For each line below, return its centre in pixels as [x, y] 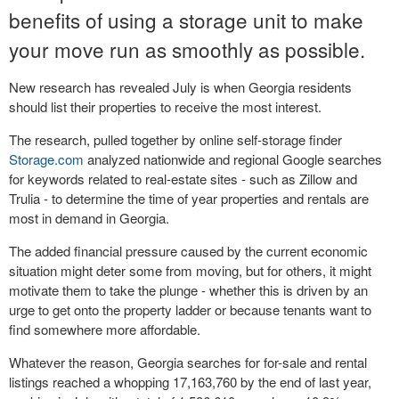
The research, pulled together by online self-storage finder [175, 139]
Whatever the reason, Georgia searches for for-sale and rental [188, 362]
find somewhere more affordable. [105, 329]
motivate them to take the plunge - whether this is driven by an [188, 290]
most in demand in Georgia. [89, 218]
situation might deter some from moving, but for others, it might [190, 270]
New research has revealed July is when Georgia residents [180, 87]
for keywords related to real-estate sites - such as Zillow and [183, 179]
